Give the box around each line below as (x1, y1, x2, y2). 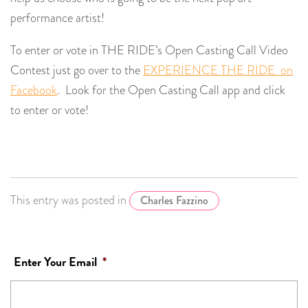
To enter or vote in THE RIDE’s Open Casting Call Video (10, 41, 288, 59)
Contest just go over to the (10, 61, 143, 79)
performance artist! (10, 9, 104, 27)
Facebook (10, 81, 57, 99)
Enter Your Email (14, 252, 97, 272)
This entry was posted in (10, 191, 129, 209)
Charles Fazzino (140, 192, 208, 208)
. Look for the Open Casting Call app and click (57, 81, 285, 99)
